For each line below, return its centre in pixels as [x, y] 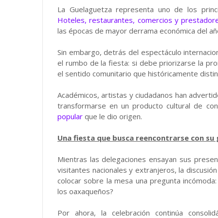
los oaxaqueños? [85, 191]
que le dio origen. [112, 116]
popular [70, 116]
